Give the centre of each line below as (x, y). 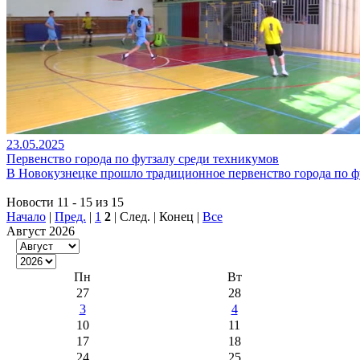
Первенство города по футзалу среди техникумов (143, 159)
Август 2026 (41, 231)
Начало (26, 217)
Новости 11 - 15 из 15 (65, 202)
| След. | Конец (154, 217)
